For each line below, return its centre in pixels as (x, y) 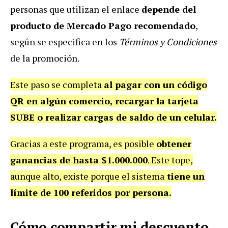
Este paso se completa (57, 84)
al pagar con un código (155, 84)
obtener (174, 143)
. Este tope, (170, 160)
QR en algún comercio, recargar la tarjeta (104, 101)
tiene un (184, 176)
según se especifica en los (65, 41)
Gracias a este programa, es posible (83, 143)
